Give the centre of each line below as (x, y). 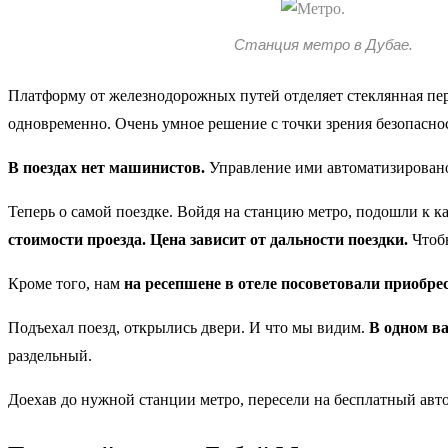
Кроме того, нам (66, 284)
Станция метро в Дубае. (323, 45)
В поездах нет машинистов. (106, 168)
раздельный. (50, 356)
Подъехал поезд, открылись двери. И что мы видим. (188, 328)
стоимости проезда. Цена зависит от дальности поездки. (208, 240)
